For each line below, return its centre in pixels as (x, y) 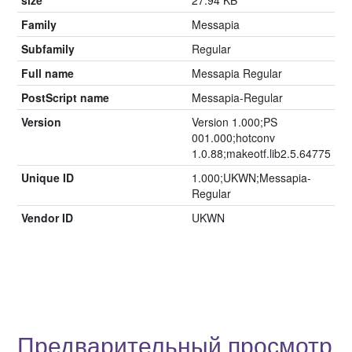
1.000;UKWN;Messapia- (251, 177)
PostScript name (65, 97)
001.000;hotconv (233, 137)
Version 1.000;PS (235, 121)
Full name (48, 73)
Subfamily (48, 48)
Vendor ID (47, 217)
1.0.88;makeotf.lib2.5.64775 (261, 153)
